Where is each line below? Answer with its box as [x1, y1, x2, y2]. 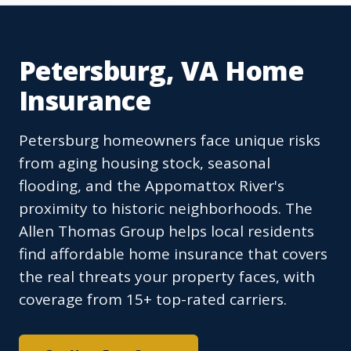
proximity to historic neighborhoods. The [19, 198, 313, 219]
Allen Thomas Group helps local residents [19, 221, 314, 242]
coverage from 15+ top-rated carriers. [19, 289, 287, 310]
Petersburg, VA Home [19, 52, 304, 89]
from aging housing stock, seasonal [19, 153, 270, 174]
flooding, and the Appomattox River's [19, 175, 284, 197]
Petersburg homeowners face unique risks [19, 130, 320, 151]
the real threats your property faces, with [19, 266, 315, 288]
